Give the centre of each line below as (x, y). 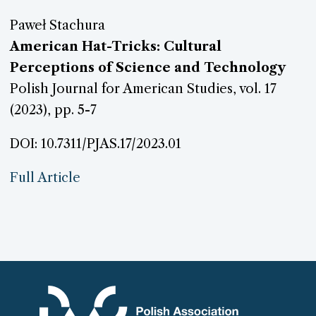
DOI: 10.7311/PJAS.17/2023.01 (96, 144)
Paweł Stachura (57, 25)
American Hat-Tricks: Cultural (116, 46)
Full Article (45, 178)
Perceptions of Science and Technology (148, 67)
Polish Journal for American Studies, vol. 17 (143, 88)
